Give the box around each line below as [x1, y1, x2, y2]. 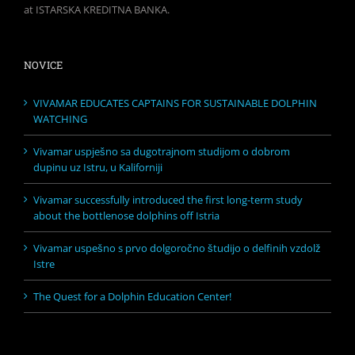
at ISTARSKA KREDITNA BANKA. [24, 2, 170, 17]
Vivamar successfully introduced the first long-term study [33, 192, 303, 207]
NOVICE [24, 57, 63, 72]
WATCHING [33, 111, 87, 126]
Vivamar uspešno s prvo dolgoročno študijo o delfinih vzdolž [33, 240, 321, 255]
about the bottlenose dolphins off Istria [33, 208, 219, 223]
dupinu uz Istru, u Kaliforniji [33, 159, 162, 174]
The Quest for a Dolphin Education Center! [33, 288, 231, 303]
